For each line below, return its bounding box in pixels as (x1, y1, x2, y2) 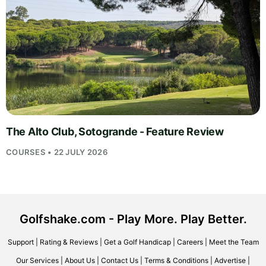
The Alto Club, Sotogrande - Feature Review (6, 125, 224, 138)
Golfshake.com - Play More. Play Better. (19, 211, 247, 226)
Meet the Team (208, 237, 259, 246)
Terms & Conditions (144, 255, 208, 265)
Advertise (214, 255, 246, 265)
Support (7, 237, 34, 246)
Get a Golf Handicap (103, 237, 171, 246)
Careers (176, 237, 203, 246)
